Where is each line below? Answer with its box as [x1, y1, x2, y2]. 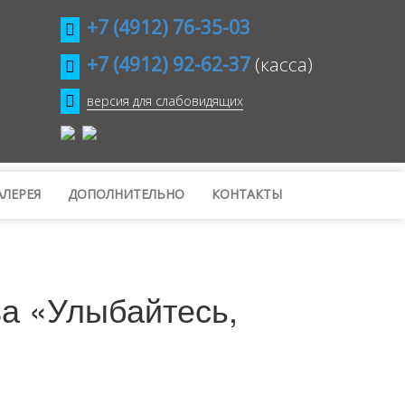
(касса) [255, 52, 313, 77]
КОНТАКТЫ [212, 185, 282, 203]
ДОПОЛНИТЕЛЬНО [68, 185, 184, 203]
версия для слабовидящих [87, 92, 243, 109]
